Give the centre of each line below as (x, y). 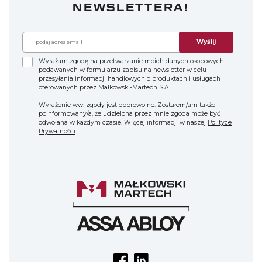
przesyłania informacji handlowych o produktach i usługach (130, 79)
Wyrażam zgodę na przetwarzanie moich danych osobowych (131, 61)
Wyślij (206, 42)
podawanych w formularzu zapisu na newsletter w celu (123, 70)
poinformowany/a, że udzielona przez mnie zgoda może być (130, 114)
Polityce (220, 123)
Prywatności (57, 132)
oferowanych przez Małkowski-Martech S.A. (104, 88)
